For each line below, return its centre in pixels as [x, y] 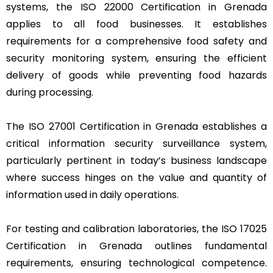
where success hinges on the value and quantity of [136, 177]
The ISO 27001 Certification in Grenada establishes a [136, 126]
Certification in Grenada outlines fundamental [136, 246]
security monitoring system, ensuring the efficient [136, 58]
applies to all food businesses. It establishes [136, 24]
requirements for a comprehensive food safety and [136, 41]
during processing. [50, 92]
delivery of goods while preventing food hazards [136, 75]
